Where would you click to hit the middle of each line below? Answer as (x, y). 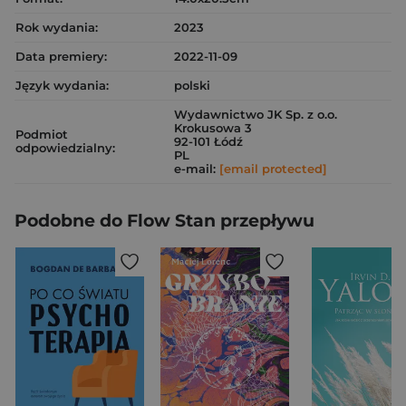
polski (192, 85)
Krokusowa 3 (213, 128)
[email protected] (273, 169)
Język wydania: (62, 85)
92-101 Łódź (208, 141)
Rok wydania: (57, 27)
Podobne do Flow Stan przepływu (164, 221)
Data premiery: (61, 56)
